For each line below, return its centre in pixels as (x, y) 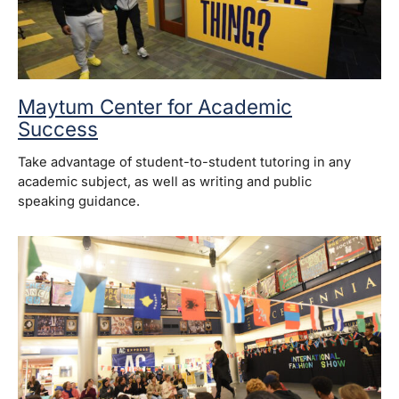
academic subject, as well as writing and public (165, 181)
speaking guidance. (79, 201)
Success (58, 128)
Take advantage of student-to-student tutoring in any (184, 162)
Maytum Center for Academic (155, 106)
